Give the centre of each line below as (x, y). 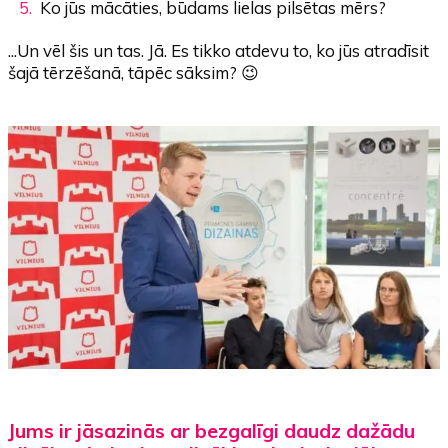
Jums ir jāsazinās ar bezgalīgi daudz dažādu (212, 430)
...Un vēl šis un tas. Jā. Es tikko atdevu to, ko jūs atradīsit (219, 51)
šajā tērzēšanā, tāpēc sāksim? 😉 (134, 73)
